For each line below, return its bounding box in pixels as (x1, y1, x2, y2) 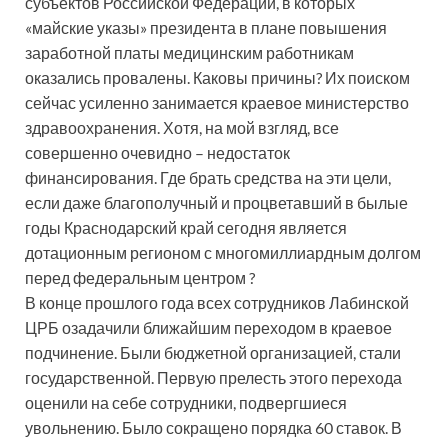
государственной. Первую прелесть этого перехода (25, 367, 402, 387)
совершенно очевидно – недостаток (25, 142, 290, 162)
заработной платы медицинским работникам (25, 42, 354, 62)
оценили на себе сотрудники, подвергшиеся (25, 392, 347, 412)
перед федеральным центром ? (25, 267, 255, 287)
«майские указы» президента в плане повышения (25, 17, 387, 37)
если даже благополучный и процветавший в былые (25, 192, 408, 212)
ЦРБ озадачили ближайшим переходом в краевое (25, 317, 392, 337)
